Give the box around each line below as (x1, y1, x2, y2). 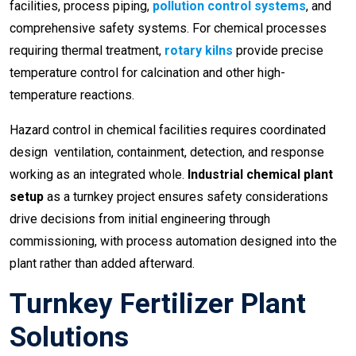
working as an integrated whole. (10, 167, 188, 183)
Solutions (10, 321, 129, 354)
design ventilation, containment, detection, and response (10, 145, 324, 161)
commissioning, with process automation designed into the (10, 234, 337, 250)
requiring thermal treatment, (10, 43, 161, 59)
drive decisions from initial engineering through (10, 211, 270, 227)
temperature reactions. (10, 87, 134, 103)
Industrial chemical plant (188, 167, 333, 183)
